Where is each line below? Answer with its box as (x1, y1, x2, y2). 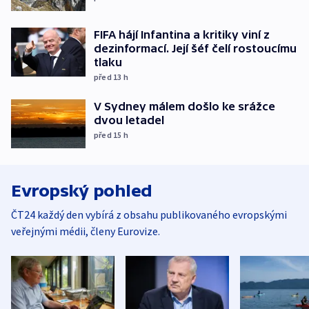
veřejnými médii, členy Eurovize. (11, 224, 160, 239)
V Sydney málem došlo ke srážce (94, 99, 275, 112)
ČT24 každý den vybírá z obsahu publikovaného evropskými (11, 208, 287, 222)
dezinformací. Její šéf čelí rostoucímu (94, 41, 297, 54)
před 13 (94, 71, 123, 82)
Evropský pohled (11, 181, 152, 201)
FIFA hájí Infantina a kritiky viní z (94, 28, 270, 41)
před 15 (94, 129, 123, 140)
